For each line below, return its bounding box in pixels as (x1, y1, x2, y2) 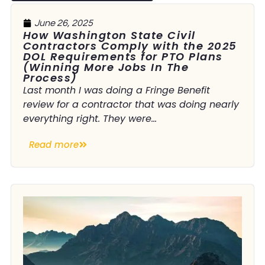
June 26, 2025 (34, 18, 93, 28)
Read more (28, 138, 79, 151)
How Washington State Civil (22, 28, 196, 43)
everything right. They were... (22, 112, 157, 126)
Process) (22, 70, 77, 86)
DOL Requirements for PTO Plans (22, 49, 223, 64)
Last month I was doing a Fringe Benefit (22, 83, 210, 98)
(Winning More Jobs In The (22, 60, 189, 75)
